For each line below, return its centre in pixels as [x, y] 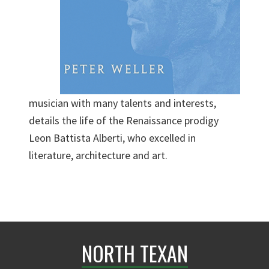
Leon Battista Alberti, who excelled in [112, 138]
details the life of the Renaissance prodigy [124, 121]
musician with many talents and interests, [122, 103]
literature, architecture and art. [98, 156]
